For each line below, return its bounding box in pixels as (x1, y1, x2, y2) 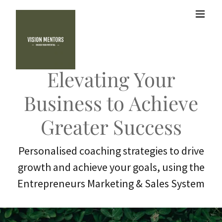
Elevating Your (47, 66, 175, 92)
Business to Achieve (24, 90, 198, 116)
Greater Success (40, 113, 182, 140)
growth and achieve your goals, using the (17, 160, 205, 174)
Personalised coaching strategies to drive (18, 144, 204, 158)
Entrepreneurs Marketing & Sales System (17, 176, 205, 190)
